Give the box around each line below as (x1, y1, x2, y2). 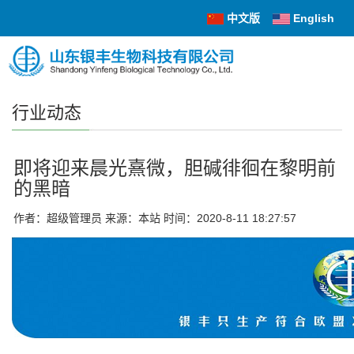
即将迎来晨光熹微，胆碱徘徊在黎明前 (13, 157, 336, 179)
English (293, 12, 334, 24)
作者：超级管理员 (13, 212, 102, 224)
